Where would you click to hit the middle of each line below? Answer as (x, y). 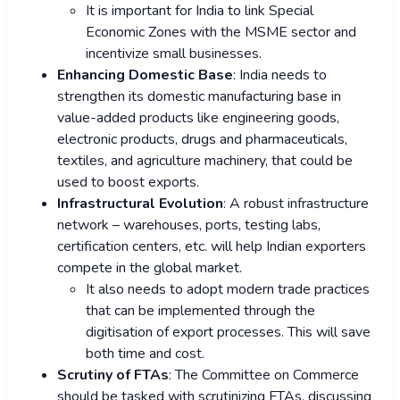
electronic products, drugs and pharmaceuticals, (202, 140)
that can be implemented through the (200, 311)
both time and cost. (145, 354)
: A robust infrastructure (296, 204)
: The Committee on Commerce (264, 375)
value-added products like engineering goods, (198, 118)
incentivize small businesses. (174, 54)
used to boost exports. (128, 183)
